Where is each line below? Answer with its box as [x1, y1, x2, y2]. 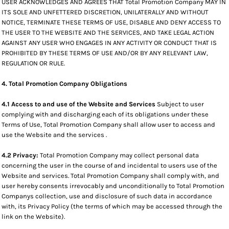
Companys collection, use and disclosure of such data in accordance [2, 192, 212, 200]
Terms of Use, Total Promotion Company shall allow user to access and [2, 121, 215, 128]
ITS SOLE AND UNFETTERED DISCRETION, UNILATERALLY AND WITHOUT [2, 8, 209, 16]
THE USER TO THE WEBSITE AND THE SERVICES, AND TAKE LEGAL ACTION [2, 29, 214, 36]
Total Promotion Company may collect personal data [40, 151, 199, 159]
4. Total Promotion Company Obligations [2, 80, 127, 87]
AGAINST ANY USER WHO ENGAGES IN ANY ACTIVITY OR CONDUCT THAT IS [2, 39, 217, 47]
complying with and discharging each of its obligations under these [2, 110, 209, 118]
